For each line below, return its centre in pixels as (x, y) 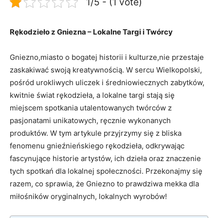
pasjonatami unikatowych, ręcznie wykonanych (90, 120)
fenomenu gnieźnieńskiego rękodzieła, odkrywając (97, 145)
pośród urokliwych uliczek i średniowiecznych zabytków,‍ (107, 82)
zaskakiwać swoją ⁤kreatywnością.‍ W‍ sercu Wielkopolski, (106, 70)
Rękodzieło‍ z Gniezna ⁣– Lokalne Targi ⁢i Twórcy (91, 32)
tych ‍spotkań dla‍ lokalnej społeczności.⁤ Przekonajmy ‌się (106, 171)
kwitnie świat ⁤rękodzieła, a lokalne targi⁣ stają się (92, 95)
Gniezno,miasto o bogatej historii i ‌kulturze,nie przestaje (107, 57)
